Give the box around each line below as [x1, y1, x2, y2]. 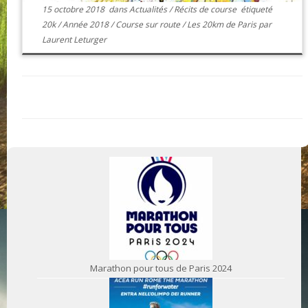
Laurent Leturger [42, 33, 107, 45]
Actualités [129, 3, 170, 15]
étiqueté [239, 3, 273, 15]
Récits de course [174, 3, 239, 15]
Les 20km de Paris [187, 18, 259, 30]
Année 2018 [63, 18, 111, 30]
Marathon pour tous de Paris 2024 [90, 261, 232, 274]
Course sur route [115, 18, 183, 30]
